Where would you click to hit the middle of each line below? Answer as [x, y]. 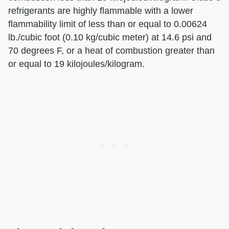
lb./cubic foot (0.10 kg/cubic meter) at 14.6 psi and [110, 38]
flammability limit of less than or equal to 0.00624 [108, 24]
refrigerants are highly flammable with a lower [101, 11]
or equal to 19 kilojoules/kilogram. [76, 64]
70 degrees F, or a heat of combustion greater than [111, 51]
